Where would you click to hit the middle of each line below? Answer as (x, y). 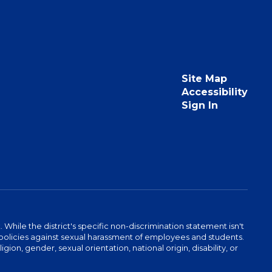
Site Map (204, 79)
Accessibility (214, 92)
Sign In (199, 105)
